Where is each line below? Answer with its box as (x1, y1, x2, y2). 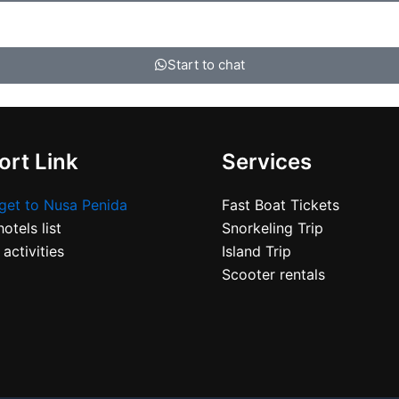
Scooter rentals (222, 265, 325, 283)
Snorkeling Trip (222, 219, 323, 237)
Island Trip (222, 242, 291, 260)
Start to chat (167, 56, 245, 73)
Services (222, 149, 312, 175)
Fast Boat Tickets (222, 196, 339, 214)
